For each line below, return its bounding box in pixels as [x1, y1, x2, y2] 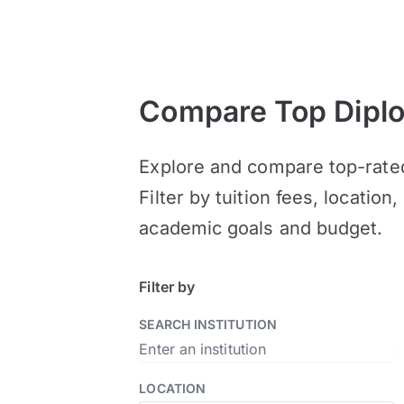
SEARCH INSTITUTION [139, 317, 277, 332]
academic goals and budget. [139, 217, 383, 239]
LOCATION [139, 381, 207, 396]
